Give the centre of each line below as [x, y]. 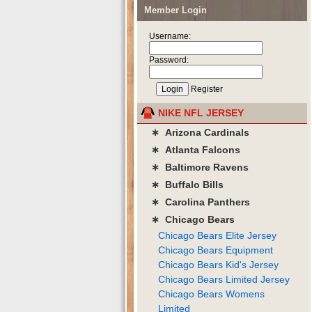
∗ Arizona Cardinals [200, 132]
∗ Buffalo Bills [187, 184]
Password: [169, 60]
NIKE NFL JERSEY [201, 112]
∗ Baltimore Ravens [200, 167]
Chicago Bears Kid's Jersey [218, 264]
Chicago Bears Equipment [216, 250]
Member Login [175, 10]
